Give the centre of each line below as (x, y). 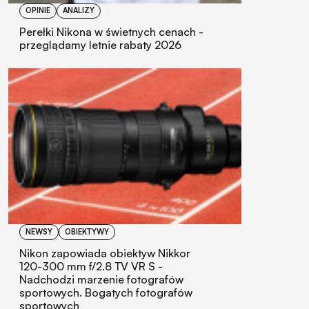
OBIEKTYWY (87, 231)
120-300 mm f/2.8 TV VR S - (91, 266)
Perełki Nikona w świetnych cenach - (111, 32)
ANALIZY (79, 11)
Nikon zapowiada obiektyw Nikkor (105, 253)
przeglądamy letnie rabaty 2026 (100, 45)
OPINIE (38, 11)
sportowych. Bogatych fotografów (106, 292)
